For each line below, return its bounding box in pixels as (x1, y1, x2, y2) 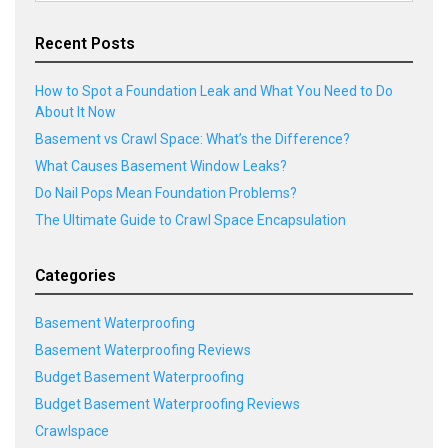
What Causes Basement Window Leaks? (35, 157, 287, 174)
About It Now (35, 103, 116, 120)
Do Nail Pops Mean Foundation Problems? (35, 184, 297, 201)
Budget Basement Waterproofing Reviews (35, 395, 300, 412)
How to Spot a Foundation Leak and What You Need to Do (35, 82, 393, 99)
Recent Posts (35, 33, 135, 53)
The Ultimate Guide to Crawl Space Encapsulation (35, 211, 346, 228)
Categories (35, 265, 116, 285)
